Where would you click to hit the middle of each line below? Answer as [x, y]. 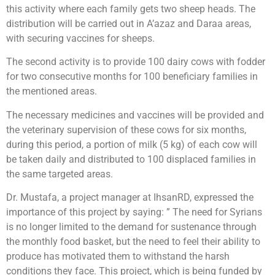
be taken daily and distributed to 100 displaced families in [131, 159]
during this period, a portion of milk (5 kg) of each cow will [132, 144]
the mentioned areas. [52, 91]
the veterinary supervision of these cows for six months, [126, 130]
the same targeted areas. [60, 174]
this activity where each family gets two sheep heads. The [131, 9]
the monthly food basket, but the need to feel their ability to [133, 242]
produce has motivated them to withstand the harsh [118, 257]
